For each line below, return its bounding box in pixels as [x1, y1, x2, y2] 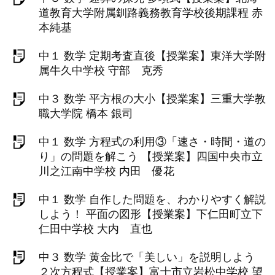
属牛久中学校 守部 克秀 [39, 64, 163, 77]
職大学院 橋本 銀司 [39, 107, 133, 120]
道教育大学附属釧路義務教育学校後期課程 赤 [39, 7, 263, 19]
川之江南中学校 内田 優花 [39, 165, 174, 177]
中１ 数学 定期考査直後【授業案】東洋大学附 [39, 50, 266, 62]
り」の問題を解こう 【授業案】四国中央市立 [39, 150, 263, 163]
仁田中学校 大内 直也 [39, 223, 152, 235]
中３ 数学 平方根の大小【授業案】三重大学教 [39, 93, 266, 105]
